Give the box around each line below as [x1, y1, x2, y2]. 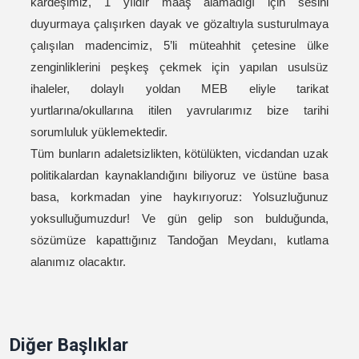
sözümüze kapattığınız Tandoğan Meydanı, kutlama [30, 233, 329, 248]
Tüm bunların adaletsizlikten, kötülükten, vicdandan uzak [30, 147, 329, 161]
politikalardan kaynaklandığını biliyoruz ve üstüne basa [30, 168, 329, 183]
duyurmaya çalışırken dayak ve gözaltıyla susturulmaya [30, 17, 329, 31]
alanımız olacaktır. [30, 255, 126, 269]
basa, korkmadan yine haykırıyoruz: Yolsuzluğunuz [30, 190, 329, 204]
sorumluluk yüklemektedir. [30, 125, 167, 139]
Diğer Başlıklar [10, 334, 128, 356]
